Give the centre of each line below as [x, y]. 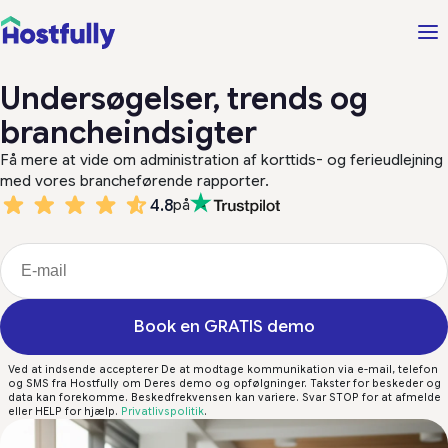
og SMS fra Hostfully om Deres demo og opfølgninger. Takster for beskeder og [224, 383]
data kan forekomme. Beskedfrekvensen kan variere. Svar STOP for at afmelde [224, 397]
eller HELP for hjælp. [64, 411]
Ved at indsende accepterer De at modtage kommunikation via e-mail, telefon [223, 369]
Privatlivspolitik [162, 411]
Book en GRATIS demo [224, 326]
